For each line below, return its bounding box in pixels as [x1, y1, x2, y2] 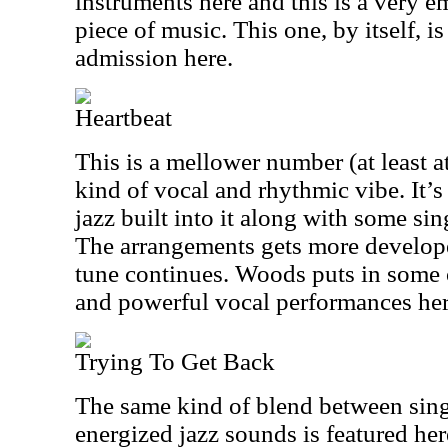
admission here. [75, 44, 233, 71]
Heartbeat [75, 104, 172, 131]
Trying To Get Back [75, 348, 275, 375]
